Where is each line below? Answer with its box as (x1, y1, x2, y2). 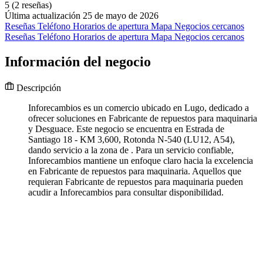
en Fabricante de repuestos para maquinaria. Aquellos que (28, 166, 241, 177)
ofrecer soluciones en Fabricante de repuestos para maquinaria (28, 113, 257, 124)
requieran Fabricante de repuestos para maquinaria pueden (28, 177, 243, 187)
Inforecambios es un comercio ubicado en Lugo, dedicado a (28, 103, 249, 113)
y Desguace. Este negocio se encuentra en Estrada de (28, 124, 224, 134)
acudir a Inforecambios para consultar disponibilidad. (28, 187, 224, 198)
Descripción (14, 83, 61, 93)
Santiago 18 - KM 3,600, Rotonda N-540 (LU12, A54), (28, 134, 235, 145)
